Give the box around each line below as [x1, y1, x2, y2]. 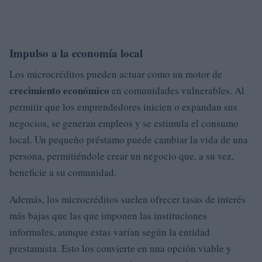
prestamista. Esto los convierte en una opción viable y [9, 242, 232, 255]
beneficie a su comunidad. [9, 166, 116, 179]
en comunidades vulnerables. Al [109, 84, 244, 97]
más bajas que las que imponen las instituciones [9, 209, 207, 222]
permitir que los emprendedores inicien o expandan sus [9, 100, 237, 113]
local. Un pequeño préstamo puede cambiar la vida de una [9, 133, 248, 146]
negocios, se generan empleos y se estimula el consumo [9, 116, 239, 130]
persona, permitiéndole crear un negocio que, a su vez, [9, 149, 234, 163]
